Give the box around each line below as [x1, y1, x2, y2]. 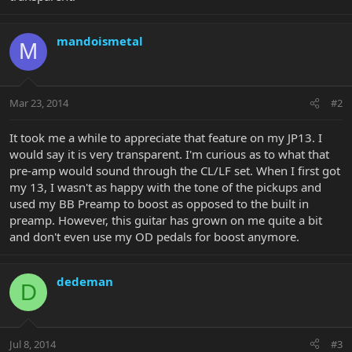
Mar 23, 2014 [9, 96, 68, 111]
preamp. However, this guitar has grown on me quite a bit [9, 212, 322, 229]
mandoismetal [57, 32, 143, 49]
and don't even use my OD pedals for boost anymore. [9, 229, 299, 245]
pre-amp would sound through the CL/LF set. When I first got [9, 163, 340, 179]
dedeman [57, 273, 113, 290]
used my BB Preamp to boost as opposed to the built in [9, 196, 309, 212]
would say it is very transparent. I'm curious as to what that [9, 146, 329, 163]
